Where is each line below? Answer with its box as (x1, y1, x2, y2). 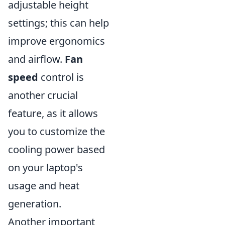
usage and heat (8, 179, 79, 192)
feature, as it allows (8, 106, 98, 120)
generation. (8, 197, 61, 210)
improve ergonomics (8, 34, 105, 48)
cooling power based (8, 143, 105, 156)
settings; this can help (8, 16, 109, 30)
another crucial (8, 88, 78, 102)
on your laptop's (8, 161, 83, 174)
